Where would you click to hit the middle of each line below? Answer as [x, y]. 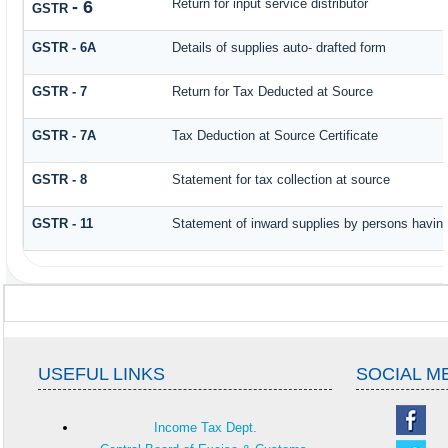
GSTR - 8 [60, 180]
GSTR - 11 [63, 224]
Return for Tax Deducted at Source [273, 92]
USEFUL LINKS [101, 374]
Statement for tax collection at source [281, 180]
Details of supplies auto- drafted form [279, 48]
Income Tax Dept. [205, 427]
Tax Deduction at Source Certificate [275, 136]
